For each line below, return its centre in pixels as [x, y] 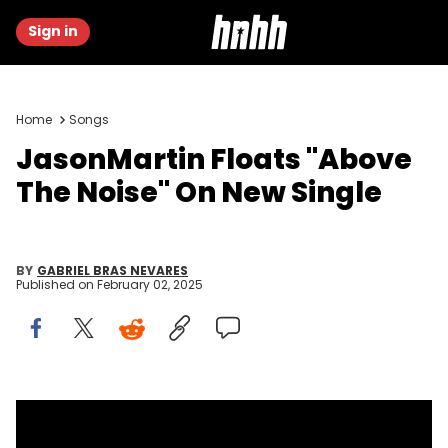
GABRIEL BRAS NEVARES [112, 270]
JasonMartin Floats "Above [214, 159]
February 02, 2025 [150, 284]
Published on [56, 284]
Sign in [53, 31]
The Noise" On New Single [199, 192]
